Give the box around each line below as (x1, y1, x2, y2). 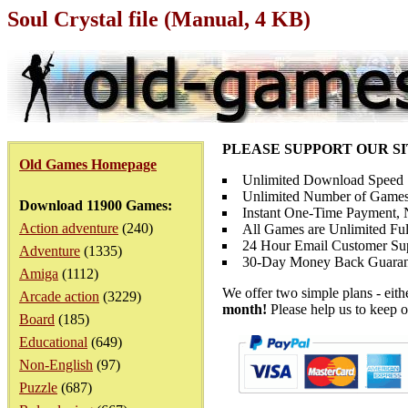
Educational (19, 334, 87, 350)
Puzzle (19, 380, 57, 395)
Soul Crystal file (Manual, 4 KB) (7, 7, 311, 31)
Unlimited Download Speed (242, 172, 403, 188)
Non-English (19, 357, 93, 372)
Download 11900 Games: (19, 198, 172, 213)
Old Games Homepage (19, 157, 157, 172)
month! (222, 301, 267, 317)
